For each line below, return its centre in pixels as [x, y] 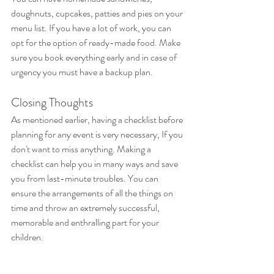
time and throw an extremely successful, [86, 208]
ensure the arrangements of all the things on [93, 193]
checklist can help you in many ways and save [95, 164]
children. [27, 237]
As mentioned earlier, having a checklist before [98, 120]
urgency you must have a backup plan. [82, 72]
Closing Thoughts [52, 103]
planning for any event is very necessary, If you [98, 135]
